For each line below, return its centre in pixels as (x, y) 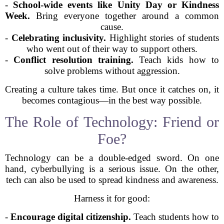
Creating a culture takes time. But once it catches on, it (112, 89)
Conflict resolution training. (73, 60)
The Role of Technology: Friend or (112, 122)
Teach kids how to (176, 60)
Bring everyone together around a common (124, 16)
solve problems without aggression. (112, 71)
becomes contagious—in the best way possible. (112, 100)
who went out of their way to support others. (112, 49)
